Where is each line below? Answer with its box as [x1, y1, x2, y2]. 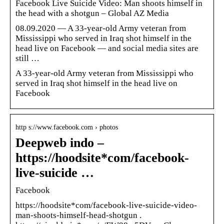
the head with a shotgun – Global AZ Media [15, 8, 169, 18]
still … [15, 53, 39, 63]
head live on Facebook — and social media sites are [15, 43, 198, 53]
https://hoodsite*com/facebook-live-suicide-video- [15, 200, 197, 210]
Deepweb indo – [15, 135, 104, 150]
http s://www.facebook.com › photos [15, 123, 118, 131]
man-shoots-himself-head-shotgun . [15, 210, 141, 220]
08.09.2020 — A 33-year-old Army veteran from [15, 23, 186, 33]
